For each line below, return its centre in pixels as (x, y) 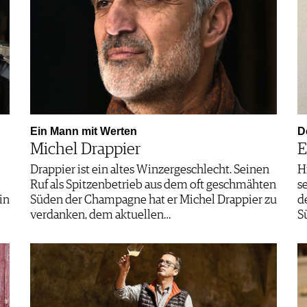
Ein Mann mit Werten (84, 131)
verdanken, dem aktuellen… (100, 215)
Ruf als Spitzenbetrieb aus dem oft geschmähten (153, 185)
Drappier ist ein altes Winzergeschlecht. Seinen (150, 170)
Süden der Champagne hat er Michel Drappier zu (153, 200)
